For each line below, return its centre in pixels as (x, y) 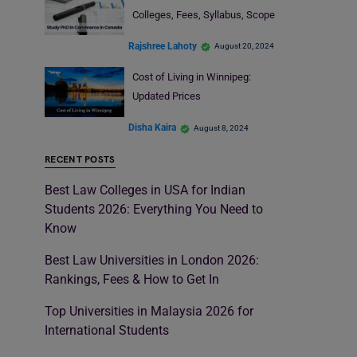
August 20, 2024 (244, 46)
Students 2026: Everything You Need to (154, 209)
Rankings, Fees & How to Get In (132, 279)
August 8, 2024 (221, 127)
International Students (107, 330)
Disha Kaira (152, 128)
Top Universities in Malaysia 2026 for (149, 311)
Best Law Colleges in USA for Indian (145, 190)
